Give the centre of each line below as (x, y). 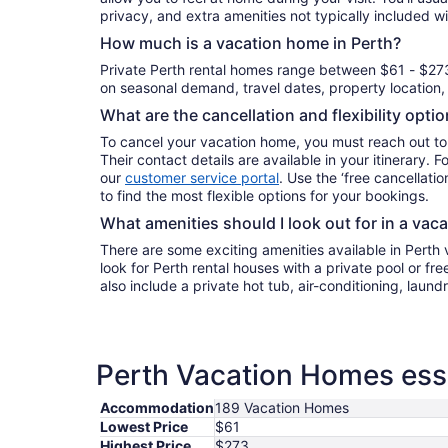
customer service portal (202, 178)
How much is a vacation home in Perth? (250, 43)
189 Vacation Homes (282, 408)
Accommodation (157, 408)
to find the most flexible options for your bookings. (264, 196)
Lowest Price (144, 427)
